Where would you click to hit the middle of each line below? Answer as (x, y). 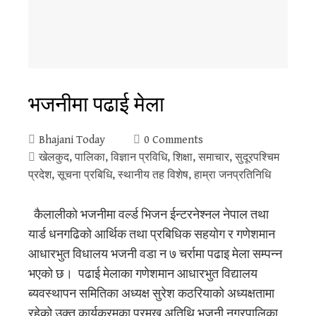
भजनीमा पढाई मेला (96, 103)
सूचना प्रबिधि (85, 175)
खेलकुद (54, 157)
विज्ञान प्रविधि (139, 157)
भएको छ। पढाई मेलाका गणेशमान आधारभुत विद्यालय (143, 274)
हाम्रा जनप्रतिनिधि (232, 175)
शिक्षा (183, 157)
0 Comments (174, 140)
